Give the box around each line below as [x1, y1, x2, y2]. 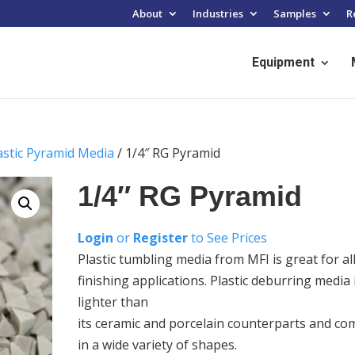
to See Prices [188, 229, 268, 246]
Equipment [251, 54, 315, 70]
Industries [192, 6, 243, 21]
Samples [273, 6, 316, 21]
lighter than [78, 293, 149, 311]
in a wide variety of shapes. [78, 336, 238, 353]
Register [133, 229, 189, 246]
